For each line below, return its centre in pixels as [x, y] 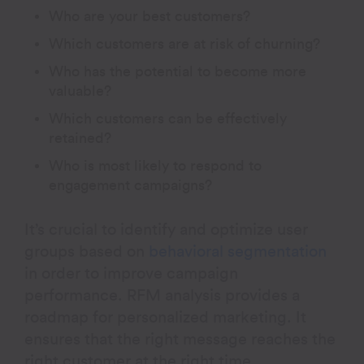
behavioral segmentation [238, 251]
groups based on [85, 251]
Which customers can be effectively [168, 118]
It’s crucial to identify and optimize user [167, 230]
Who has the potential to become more [178, 71]
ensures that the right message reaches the [180, 339]
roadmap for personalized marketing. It [166, 317]
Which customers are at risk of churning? [185, 43]
